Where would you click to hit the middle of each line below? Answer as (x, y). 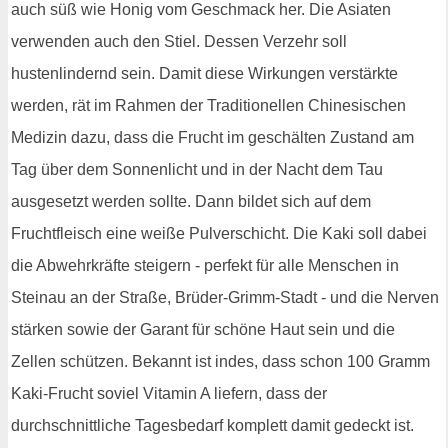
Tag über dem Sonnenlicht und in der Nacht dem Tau (197, 169)
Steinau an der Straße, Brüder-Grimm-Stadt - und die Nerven (225, 297)
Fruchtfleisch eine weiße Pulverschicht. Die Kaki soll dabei (219, 233)
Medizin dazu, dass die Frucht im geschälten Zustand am (212, 137)
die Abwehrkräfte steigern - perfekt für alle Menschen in (205, 265)
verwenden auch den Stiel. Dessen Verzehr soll (179, 41)
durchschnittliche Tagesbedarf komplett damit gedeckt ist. (212, 425)
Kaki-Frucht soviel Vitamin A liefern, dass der (169, 393)
